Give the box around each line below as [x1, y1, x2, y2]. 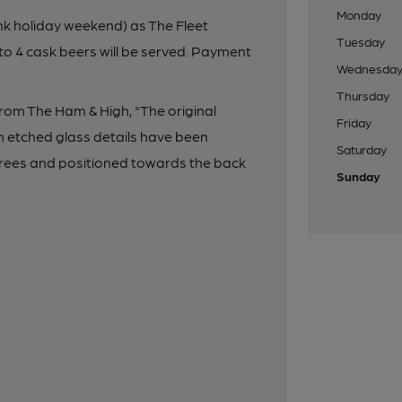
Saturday [336, 142, 388, 156]
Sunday [336, 169, 381, 183]
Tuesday [336, 34, 386, 48]
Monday [336, 7, 382, 22]
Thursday [336, 88, 390, 102]
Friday [336, 115, 372, 129]
